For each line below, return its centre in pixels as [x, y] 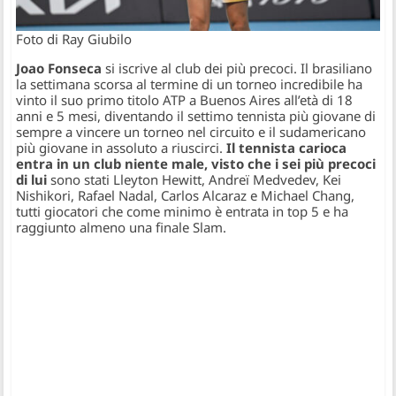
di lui [32, 180]
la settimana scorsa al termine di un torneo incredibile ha [190, 84]
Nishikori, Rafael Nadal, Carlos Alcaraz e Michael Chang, [186, 196]
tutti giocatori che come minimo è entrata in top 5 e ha [183, 212]
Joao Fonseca [59, 69]
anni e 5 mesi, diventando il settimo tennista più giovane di [196, 116]
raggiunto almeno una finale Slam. [122, 228]
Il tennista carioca [287, 148]
